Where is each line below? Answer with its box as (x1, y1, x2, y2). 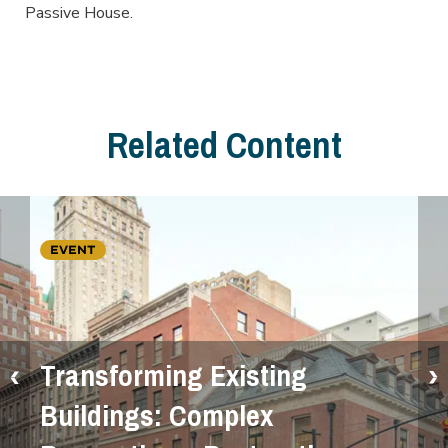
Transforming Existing (40, 349, 307, 403)
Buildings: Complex (40, 389, 273, 443)
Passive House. (25, 2, 133, 24)
